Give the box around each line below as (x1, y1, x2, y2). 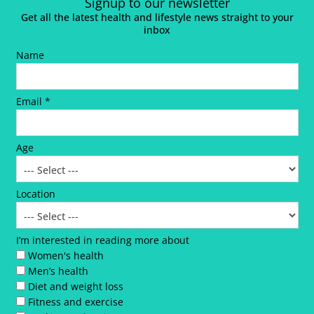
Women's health (27, 249, 104, 263)
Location (15, 187, 55, 201)
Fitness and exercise (27, 295, 123, 309)
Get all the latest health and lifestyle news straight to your (20, 11, 294, 25)
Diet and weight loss (27, 280, 123, 294)
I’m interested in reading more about (15, 233, 189, 247)
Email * (15, 95, 50, 109)
